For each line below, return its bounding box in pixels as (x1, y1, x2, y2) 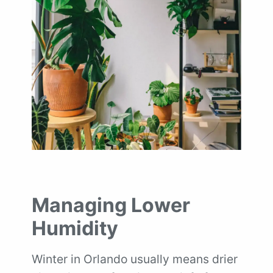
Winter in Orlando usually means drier (32, 252, 238, 266)
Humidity (32, 216, 118, 240)
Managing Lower (32, 193, 190, 217)
